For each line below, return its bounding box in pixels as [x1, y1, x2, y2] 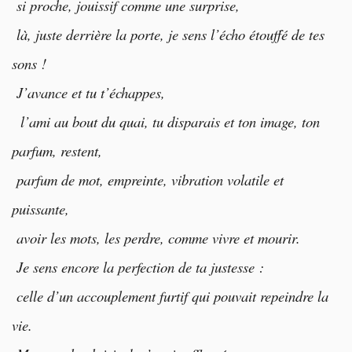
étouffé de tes [249, 24, 324, 44]
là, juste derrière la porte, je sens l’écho [12, 24, 249, 44]
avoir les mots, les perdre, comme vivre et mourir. [12, 227, 300, 247]
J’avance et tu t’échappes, [12, 82, 165, 102]
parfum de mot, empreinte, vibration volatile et [12, 169, 284, 189]
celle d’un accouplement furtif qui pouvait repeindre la [12, 285, 328, 306]
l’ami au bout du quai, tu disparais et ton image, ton [12, 111, 320, 131]
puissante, [12, 198, 74, 218]
